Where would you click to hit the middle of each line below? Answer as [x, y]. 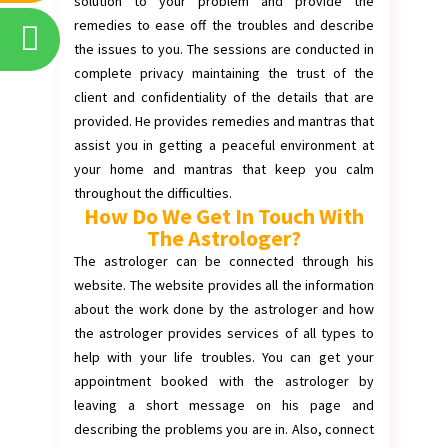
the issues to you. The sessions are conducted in [224, 49]
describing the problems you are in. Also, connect [224, 429]
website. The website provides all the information [224, 285]
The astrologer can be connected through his [224, 261]
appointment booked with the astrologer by [224, 381]
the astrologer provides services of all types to [224, 333]
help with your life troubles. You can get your [224, 357]
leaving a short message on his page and [224, 405]
